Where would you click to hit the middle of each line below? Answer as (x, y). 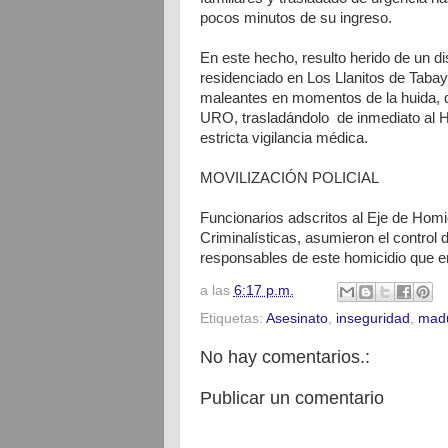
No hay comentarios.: (284, 356)
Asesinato (296, 318)
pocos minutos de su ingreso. (295, 18)
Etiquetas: (232, 318)
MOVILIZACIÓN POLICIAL (289, 178)
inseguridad (372, 318)
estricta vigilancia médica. (283, 138)
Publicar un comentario (291, 397)
